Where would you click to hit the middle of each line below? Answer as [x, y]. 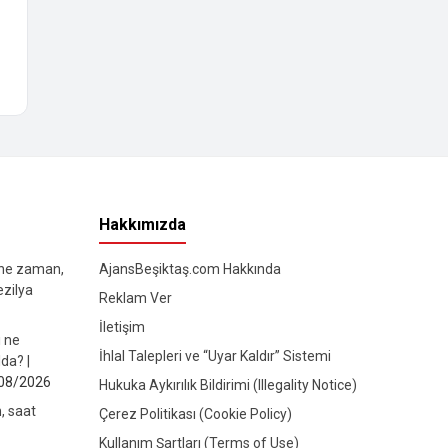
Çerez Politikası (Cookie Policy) [195, 414]
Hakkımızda [142, 225]
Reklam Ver [135, 298]
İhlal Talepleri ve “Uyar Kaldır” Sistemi [214, 356]
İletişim [121, 327]
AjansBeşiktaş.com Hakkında [189, 269]
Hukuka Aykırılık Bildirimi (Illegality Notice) [227, 385]
